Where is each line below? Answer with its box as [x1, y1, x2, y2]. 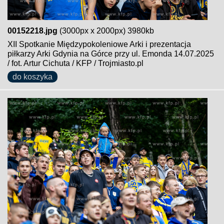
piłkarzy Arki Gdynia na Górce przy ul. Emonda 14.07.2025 [7, 49, 214, 58]
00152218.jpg [7, 26, 57, 35]
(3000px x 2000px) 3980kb [57, 26, 154, 35]
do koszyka [12, 72, 52, 81]
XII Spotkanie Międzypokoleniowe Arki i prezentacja [7, 40, 191, 48]
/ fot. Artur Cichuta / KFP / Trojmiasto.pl [7, 59, 143, 67]
